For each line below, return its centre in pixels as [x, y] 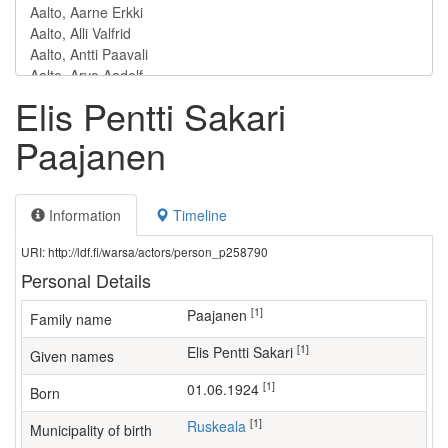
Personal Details [86, 280]
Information [83, 215]
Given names [72, 356]
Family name [71, 319]
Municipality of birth [91, 430]
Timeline [198, 215]
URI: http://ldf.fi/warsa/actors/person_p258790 [144, 251]
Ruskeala [221, 426]
